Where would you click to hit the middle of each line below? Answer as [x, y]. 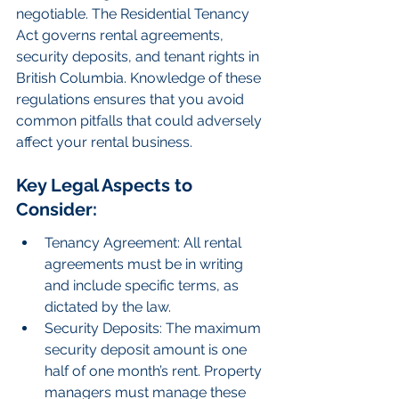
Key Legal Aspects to [106, 185]
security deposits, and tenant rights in [139, 57]
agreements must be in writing [146, 265]
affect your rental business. [104, 142]
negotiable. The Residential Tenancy [134, 14]
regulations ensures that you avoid [132, 100]
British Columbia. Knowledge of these [140, 78]
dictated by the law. [108, 307]
